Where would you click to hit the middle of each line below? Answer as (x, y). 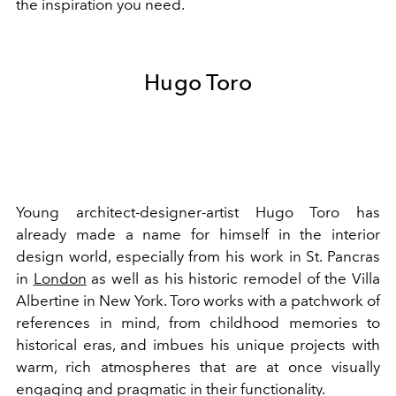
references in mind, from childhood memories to (198, 322)
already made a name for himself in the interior (198, 234)
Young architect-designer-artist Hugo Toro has (198, 212)
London (60, 278)
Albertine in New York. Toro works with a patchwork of (198, 300)
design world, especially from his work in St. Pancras (198, 256)
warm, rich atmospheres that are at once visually (198, 366)
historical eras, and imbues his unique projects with (198, 344)
